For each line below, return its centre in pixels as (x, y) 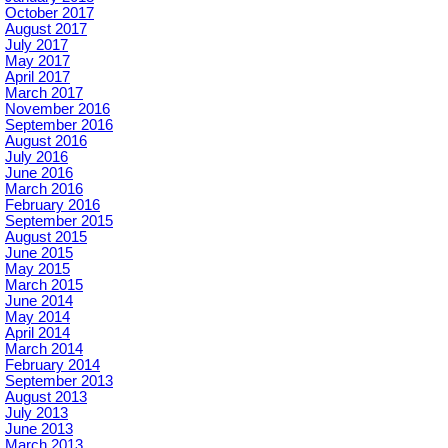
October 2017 (49, 12)
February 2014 (52, 364)
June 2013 (39, 428)
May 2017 (37, 60)
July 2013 (36, 412)
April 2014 (37, 332)
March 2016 (44, 188)
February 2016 (52, 204)
